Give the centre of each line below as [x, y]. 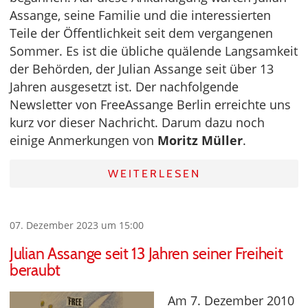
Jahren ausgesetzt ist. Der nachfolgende [124, 87]
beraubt [35, 271]
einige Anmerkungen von [84, 141]
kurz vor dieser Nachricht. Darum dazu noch [137, 123]
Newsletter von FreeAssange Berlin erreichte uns [150, 105]
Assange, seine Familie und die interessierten [140, 15]
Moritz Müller [200, 141]
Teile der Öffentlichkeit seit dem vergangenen [141, 33]
